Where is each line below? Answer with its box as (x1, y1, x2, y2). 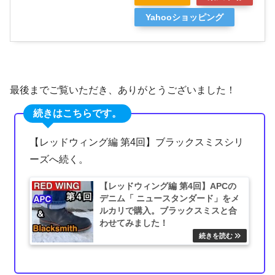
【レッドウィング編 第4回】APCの (99, 180, 237, 191)
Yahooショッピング (145, 12, 223, 23)
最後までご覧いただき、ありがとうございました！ (10, 85, 236, 96)
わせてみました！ (99, 217, 169, 228)
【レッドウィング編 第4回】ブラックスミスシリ (29, 137, 244, 148)
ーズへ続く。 (29, 154, 89, 165)
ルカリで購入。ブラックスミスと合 (99, 205, 238, 215)
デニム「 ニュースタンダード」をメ (99, 193, 240, 203)
